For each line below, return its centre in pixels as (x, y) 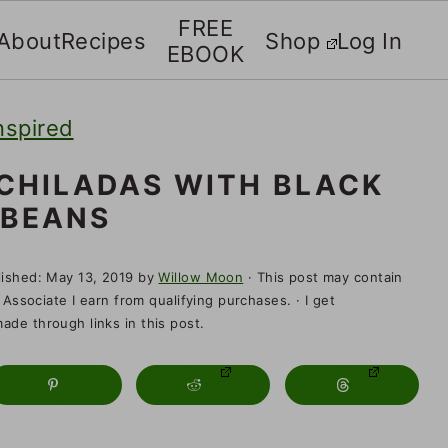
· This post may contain (323, 276)
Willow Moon (201, 276)
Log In (369, 41)
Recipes (103, 41)
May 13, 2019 (90, 276)
